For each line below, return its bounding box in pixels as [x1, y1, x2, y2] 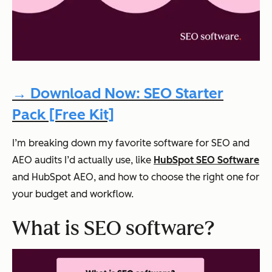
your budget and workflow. [12, 188, 134, 200]
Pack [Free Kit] [12, 106, 114, 124]
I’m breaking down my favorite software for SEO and [12, 137, 250, 149]
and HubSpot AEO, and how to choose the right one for [12, 171, 259, 183]
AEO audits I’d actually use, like [12, 154, 154, 166]
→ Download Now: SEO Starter [12, 84, 223, 102]
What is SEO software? [12, 217, 215, 240]
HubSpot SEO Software [154, 154, 259, 166]
